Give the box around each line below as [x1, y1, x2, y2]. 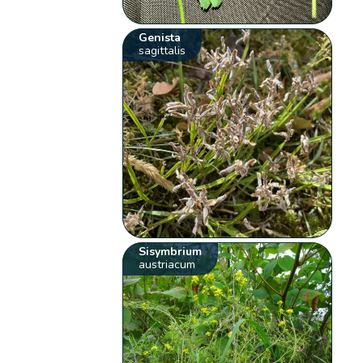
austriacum [139, 257, 196, 273]
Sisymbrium [139, 244, 203, 260]
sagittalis [139, 43, 186, 59]
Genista [139, 30, 181, 46]
